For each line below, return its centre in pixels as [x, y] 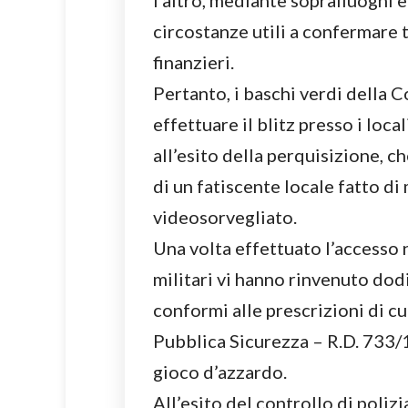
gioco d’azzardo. [220, 372]
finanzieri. [194, 62]
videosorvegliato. [225, 217]
